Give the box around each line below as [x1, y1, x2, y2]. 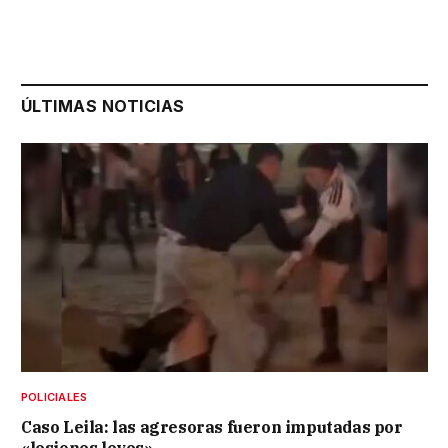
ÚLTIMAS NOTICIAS [21, 96, 185, 117]
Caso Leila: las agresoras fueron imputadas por [21, 417, 403, 438]
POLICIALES [21, 390, 88, 405]
